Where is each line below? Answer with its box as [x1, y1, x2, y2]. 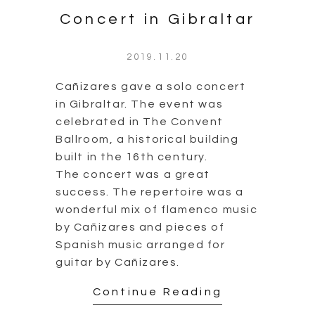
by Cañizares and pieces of [56, 221, 225, 233]
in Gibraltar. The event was [56, 98, 224, 110]
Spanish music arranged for [56, 239, 226, 251]
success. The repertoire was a [56, 186, 244, 198]
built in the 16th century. [56, 151, 208, 163]
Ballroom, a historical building [56, 134, 239, 146]
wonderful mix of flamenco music [56, 204, 258, 216]
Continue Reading [92, 285, 223, 297]
